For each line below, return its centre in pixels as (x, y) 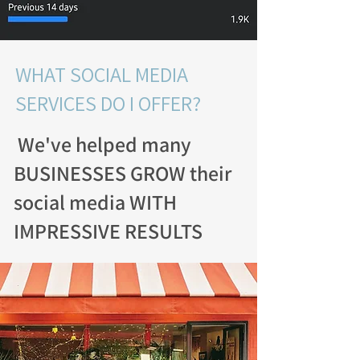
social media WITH (95, 202)
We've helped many (102, 144)
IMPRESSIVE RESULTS (108, 231)
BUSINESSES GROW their (123, 173)
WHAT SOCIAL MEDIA (102, 74)
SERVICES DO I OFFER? (108, 103)
